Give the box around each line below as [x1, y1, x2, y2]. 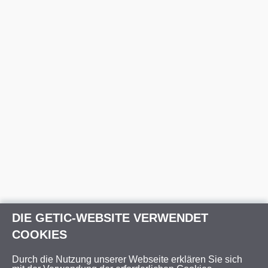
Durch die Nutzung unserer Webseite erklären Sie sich [12, 254, 242, 264]
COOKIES [12, 228, 67, 241]
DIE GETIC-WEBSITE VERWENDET [12, 211, 208, 224]
